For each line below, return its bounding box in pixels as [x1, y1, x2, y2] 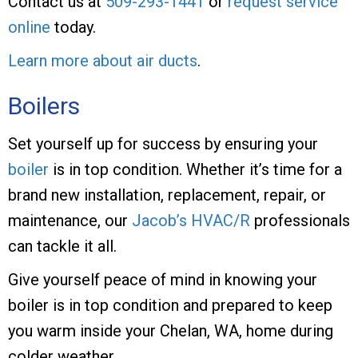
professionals [250, 210, 350, 230]
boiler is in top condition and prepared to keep [8, 295, 332, 315]
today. [50, 17, 96, 37]
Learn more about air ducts [8, 50, 197, 70]
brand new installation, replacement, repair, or [8, 185, 326, 205]
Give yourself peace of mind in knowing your [8, 269, 317, 289]
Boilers [8, 91, 80, 120]
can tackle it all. [8, 236, 117, 256]
